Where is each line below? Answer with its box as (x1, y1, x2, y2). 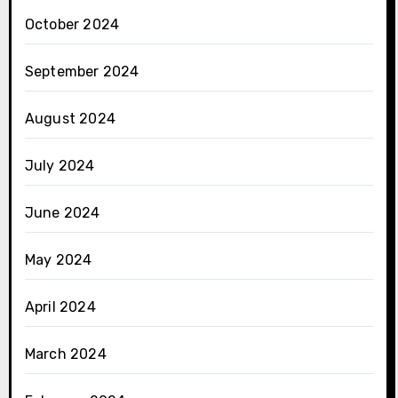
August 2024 (24, 109, 115, 127)
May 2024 (24, 251, 92, 268)
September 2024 (24, 62, 139, 80)
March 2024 (24, 345, 107, 362)
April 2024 (24, 298, 96, 315)
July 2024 (24, 156, 95, 174)
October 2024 (24, 15, 120, 33)
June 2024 (24, 203, 100, 221)
